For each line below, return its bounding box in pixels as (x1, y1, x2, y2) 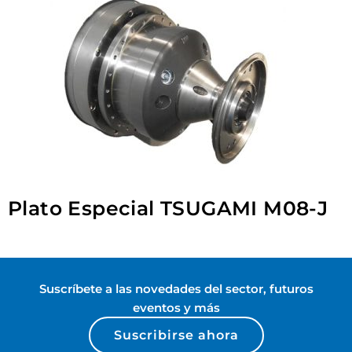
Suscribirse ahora (113, 327, 239, 343)
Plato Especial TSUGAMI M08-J (8, 196, 328, 220)
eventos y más (132, 299, 220, 315)
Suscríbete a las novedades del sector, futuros (38, 280, 313, 296)
